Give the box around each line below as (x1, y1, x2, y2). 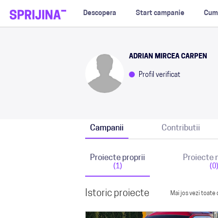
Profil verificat (137, 72, 181, 79)
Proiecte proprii (90, 154, 145, 162)
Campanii (90, 124, 124, 132)
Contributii (162, 124, 200, 132)
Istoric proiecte (85, 189, 149, 199)
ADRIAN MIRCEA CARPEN (129, 53, 207, 60)
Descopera (83, 10, 116, 17)
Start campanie (135, 10, 184, 17)
